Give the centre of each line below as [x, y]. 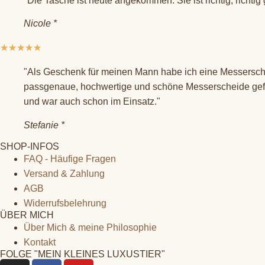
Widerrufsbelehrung [65, 203]
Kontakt [40, 242]
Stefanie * [44, 125]
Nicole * [40, 24]
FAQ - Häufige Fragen [70, 159]
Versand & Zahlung [64, 173]
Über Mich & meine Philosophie [90, 227]
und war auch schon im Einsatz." [92, 102]
